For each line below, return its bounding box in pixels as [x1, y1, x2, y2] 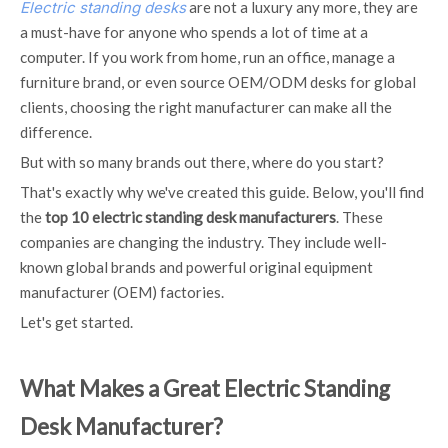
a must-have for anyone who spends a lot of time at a [20, 23, 368, 41]
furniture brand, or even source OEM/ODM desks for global [20, 73, 416, 91]
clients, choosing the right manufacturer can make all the [20, 98, 392, 116]
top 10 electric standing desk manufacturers [45, 208, 336, 226]
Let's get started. [20, 313, 133, 331]
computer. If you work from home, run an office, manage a [20, 48, 395, 66]
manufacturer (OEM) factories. [20, 283, 224, 301]
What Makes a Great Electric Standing [20, 375, 390, 402]
